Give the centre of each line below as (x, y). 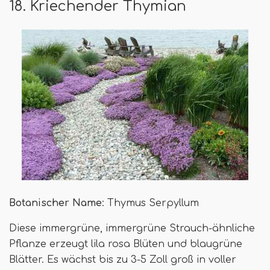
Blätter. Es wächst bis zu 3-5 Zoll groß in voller (123, 260)
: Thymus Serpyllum (150, 203)
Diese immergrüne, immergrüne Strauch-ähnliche (132, 229)
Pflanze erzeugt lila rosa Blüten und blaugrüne (126, 244)
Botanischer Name (55, 203)
